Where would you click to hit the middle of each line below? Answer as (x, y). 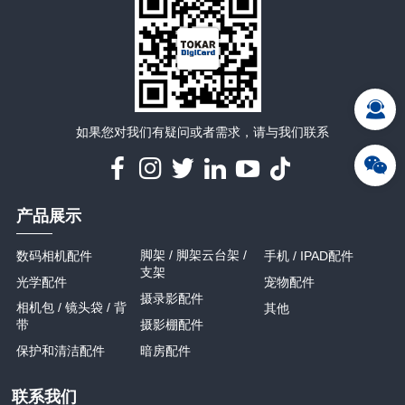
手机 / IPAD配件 (309, 256)
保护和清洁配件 (61, 351)
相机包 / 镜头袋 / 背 (72, 308)
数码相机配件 (55, 256)
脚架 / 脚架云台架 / (194, 255)
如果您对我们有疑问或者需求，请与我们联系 (202, 132)
